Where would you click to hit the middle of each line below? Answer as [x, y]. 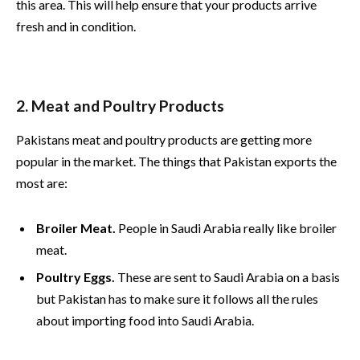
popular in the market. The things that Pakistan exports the [176, 162]
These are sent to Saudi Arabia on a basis [227, 277]
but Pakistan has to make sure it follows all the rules [177, 299]
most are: [42, 183]
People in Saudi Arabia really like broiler [226, 228]
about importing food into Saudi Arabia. [145, 321]
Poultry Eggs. [76, 277]
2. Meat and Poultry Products [120, 105]
